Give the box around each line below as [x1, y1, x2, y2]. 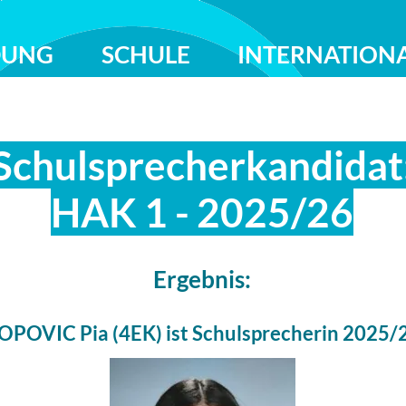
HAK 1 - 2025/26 [51, 188, 353, 236]
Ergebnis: [153, 265, 251, 294]
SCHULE [101, 40, 190, 69]
